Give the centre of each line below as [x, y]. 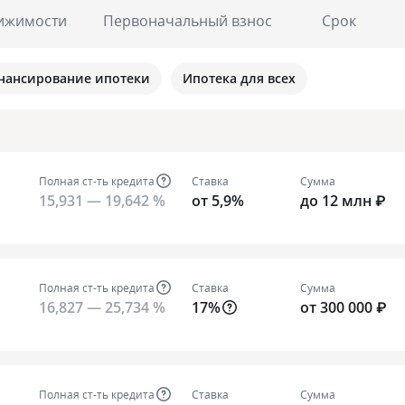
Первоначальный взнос [187, 21]
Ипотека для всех [239, 78]
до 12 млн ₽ [343, 201]
